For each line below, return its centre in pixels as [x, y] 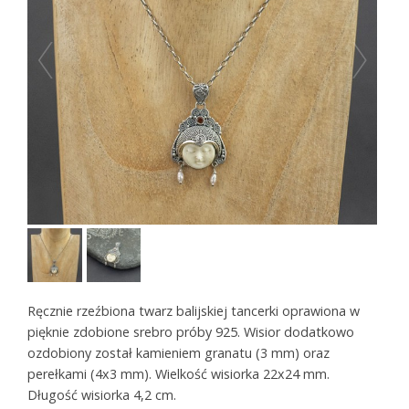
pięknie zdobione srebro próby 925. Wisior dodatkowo [191, 331]
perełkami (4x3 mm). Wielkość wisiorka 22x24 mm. [178, 373]
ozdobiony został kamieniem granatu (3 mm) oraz [178, 352]
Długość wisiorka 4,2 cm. [104, 394]
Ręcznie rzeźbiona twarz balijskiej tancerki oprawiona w [194, 310]
